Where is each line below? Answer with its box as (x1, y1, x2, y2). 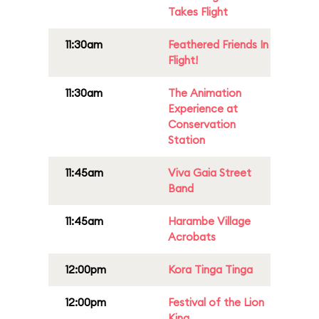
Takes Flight (168, 5, 228, 19)
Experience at (168, 102, 238, 115)
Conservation (168, 117, 236, 131)
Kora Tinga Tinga (168, 263, 253, 276)
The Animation (168, 86, 241, 100)
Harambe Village (168, 214, 251, 228)
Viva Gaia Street (168, 166, 251, 179)
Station (168, 133, 205, 147)
